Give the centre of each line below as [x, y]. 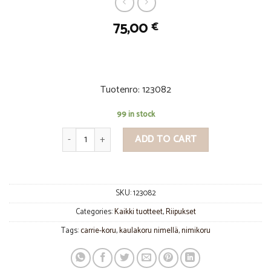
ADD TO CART [166, 139]
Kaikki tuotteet [138, 212]
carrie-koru [98, 230]
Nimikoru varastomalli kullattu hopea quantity [147, 133]
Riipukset [181, 212]
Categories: [95, 212]
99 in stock [135, 115]
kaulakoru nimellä [149, 230]
